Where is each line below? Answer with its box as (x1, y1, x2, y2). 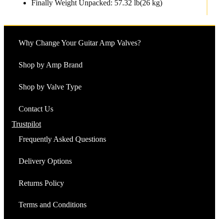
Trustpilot (12, 119, 41, 128)
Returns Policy (19, 178, 64, 187)
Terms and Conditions (19, 200, 87, 209)
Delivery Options (19, 156, 72, 165)
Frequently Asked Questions (19, 134, 106, 143)
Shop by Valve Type (19, 82, 82, 91)
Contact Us (19, 104, 53, 113)
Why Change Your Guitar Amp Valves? (19, 38, 141, 47)
